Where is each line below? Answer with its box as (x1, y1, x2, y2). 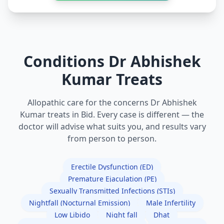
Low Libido (54, 210, 90, 220)
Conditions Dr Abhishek (23, 51, 201, 72)
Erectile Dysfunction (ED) (71, 162, 153, 172)
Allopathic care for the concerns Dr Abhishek (27, 97, 197, 108)
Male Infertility (145, 198, 195, 208)
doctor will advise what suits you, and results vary (18, 121, 206, 132)
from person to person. (67, 133, 156, 144)
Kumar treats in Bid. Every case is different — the (20, 109, 204, 120)
